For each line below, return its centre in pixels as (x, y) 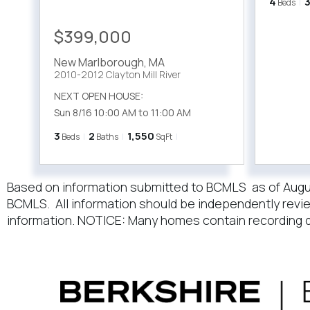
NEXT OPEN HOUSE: (99, 96)
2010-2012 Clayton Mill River (117, 75)
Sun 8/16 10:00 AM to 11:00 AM (122, 113)
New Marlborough (99, 63)
